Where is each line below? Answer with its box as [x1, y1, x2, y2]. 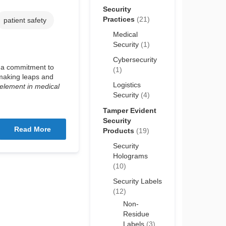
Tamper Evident [102, 106, 156, 115]
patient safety [4, 16, 46, 25]
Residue [123, 209, 149, 218]
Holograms [112, 151, 148, 160]
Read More [14, 125, 51, 134]
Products [102, 126, 136, 135]
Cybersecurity [112, 55, 157, 64]
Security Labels [112, 177, 162, 185]
